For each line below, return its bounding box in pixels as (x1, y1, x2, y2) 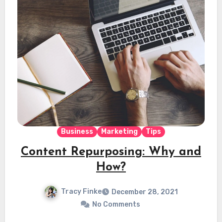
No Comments (92, 200, 140, 209)
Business (61, 127, 93, 136)
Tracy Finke (61, 187, 102, 196)
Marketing (101, 127, 138, 136)
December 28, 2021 (111, 188, 178, 197)
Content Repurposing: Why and (21, 146, 201, 159)
